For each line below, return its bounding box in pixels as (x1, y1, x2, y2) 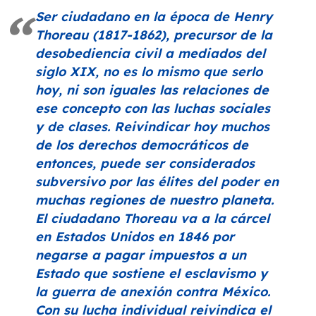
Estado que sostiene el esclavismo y (35, 265, 267, 282)
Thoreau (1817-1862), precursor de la (35, 27, 272, 44)
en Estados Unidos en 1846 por (35, 229, 234, 245)
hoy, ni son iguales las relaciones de (35, 82, 269, 99)
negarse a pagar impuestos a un (35, 247, 246, 264)
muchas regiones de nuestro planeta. (35, 192, 274, 209)
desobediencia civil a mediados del (35, 45, 265, 62)
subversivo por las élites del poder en (35, 174, 279, 190)
